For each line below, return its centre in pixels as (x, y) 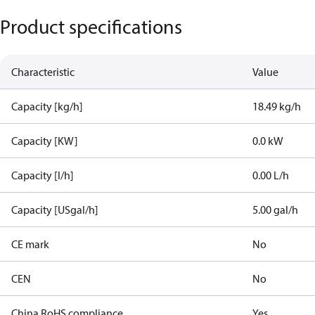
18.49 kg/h (277, 106)
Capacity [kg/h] (47, 106)
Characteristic (43, 72)
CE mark (30, 244)
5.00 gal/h (276, 210)
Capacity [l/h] (43, 175)
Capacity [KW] (45, 141)
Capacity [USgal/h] (55, 210)
